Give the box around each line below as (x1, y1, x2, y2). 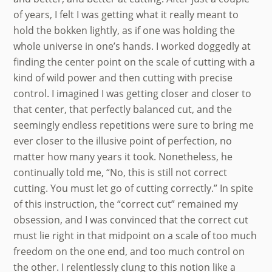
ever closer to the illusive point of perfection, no (13, 134, 233, 148)
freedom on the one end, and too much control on (13, 244, 245, 258)
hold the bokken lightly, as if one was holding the (13, 23, 236, 37)
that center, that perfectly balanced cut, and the (13, 102, 233, 116)
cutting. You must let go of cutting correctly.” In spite (13, 181, 254, 195)
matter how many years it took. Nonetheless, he (13, 149, 233, 163)
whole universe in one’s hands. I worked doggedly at (13, 39, 251, 53)
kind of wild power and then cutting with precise (13, 70, 233, 84)
